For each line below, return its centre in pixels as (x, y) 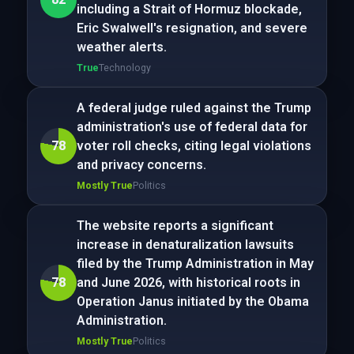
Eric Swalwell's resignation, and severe (192, 28)
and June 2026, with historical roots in (188, 282)
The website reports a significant (175, 226)
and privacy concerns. (141, 165)
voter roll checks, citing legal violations (194, 146)
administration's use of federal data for (192, 127)
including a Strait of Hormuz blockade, (189, 9)
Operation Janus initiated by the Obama (192, 301)
